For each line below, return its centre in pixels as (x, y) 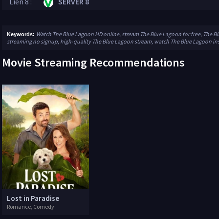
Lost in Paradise (33, 198)
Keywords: (22, 34)
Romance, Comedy (31, 207)
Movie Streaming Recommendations (93, 62)
